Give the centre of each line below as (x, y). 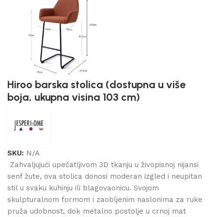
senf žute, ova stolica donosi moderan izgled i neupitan (105, 176)
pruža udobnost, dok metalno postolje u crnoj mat (97, 211)
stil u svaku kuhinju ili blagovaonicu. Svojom (83, 188)
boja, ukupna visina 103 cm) (74, 97)
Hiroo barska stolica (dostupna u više (96, 84)
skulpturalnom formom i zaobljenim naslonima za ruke (105, 199)
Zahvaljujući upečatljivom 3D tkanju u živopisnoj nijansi (103, 164)
